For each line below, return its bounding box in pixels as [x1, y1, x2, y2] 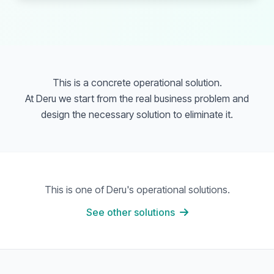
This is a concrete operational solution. [52, 76, 222, 89]
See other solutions [86, 206, 175, 218]
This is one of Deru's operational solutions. [44, 183, 230, 196]
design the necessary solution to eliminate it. [41, 108, 233, 120]
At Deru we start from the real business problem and [25, 92, 249, 105]
